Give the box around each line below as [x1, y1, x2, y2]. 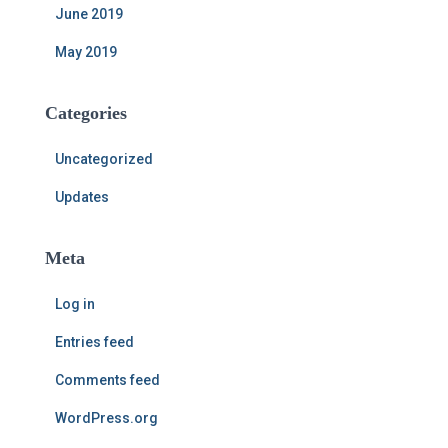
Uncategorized [55, 151, 153, 167]
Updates [55, 189, 109, 205]
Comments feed [55, 372, 160, 388]
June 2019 [55, 6, 123, 22]
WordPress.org [55, 410, 158, 426]
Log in [55, 296, 95, 312]
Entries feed [55, 334, 134, 350]
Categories [45, 103, 127, 123]
